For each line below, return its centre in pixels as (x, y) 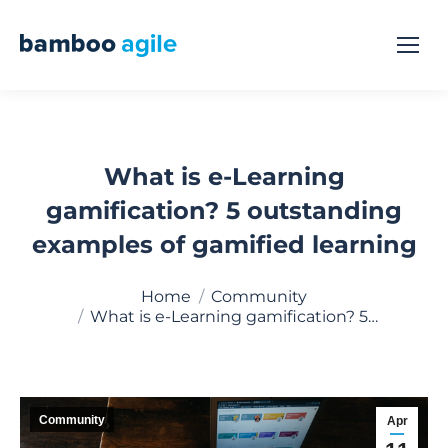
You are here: (71, 288)
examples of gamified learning (224, 244)
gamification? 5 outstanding (224, 210)
